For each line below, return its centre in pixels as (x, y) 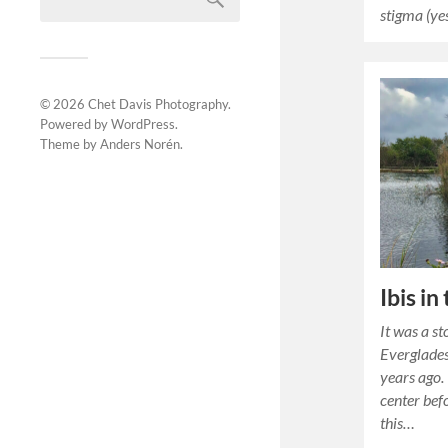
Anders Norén (140, 144)
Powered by (75, 124)
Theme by (70, 144)
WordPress (143, 124)
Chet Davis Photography (158, 104)
